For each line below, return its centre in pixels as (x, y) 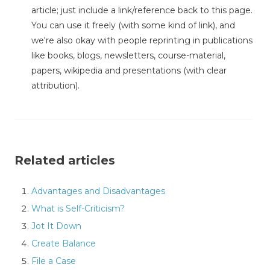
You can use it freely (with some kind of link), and (133, 25)
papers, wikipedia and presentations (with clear (129, 70)
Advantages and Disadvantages (98, 191)
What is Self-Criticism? (78, 208)
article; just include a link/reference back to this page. (142, 10)
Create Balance (64, 243)
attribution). (55, 85)
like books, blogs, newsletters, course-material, (128, 55)
